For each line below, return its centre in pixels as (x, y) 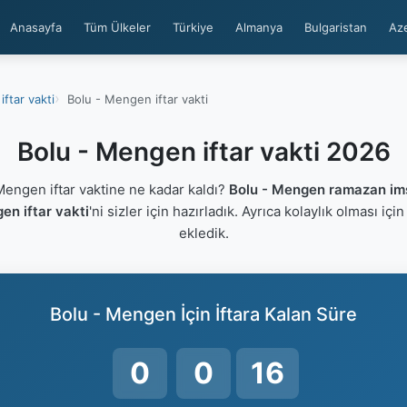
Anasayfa (36, 27)
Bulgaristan (336, 27)
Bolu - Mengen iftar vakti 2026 (203, 152)
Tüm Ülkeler (117, 27)
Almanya (259, 27)
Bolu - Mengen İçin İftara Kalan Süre (203, 314)
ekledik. (203, 233)
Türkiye (193, 27)
